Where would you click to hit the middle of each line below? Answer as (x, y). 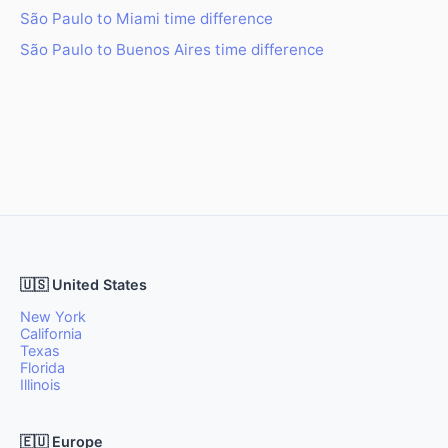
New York (53, 316)
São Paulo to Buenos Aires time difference (172, 49)
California (51, 333)
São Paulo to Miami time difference (146, 18)
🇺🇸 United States (83, 284)
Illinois (40, 384)
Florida (42, 367)
